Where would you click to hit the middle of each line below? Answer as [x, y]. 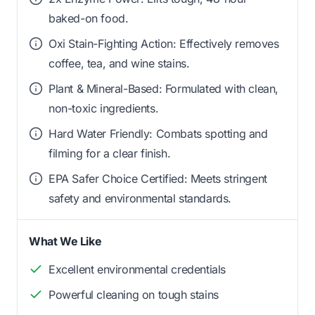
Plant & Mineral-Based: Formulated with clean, [164, 89]
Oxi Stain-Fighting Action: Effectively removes [164, 44]
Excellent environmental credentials [137, 270]
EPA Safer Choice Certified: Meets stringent [158, 179]
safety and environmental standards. [140, 199]
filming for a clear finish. [110, 154]
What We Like [65, 242]
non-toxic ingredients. [104, 109]
